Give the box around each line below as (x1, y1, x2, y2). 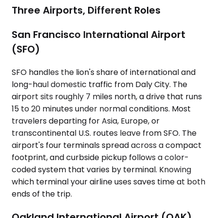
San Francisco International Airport (12, 28, 185, 42)
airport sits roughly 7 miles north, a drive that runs (12, 91, 202, 103)
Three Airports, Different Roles (12, 3, 161, 18)
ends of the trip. (12, 188, 72, 200)
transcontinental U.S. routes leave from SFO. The (12, 127, 197, 139)
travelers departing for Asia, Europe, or (12, 115, 160, 127)
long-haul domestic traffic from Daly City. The (12, 79, 187, 91)
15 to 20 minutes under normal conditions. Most (12, 103, 191, 115)
